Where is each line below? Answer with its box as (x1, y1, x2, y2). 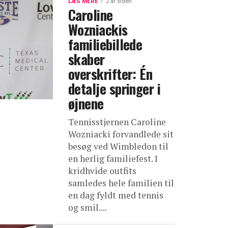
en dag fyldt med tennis (68, 189, 163, 201)
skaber (68, 48, 105, 69)
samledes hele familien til (68, 177, 174, 189)
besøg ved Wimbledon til (68, 140, 168, 152)
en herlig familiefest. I (68, 152, 158, 164)
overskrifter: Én (68, 63, 153, 84)
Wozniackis (68, 19, 128, 40)
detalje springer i (68, 78, 161, 99)
